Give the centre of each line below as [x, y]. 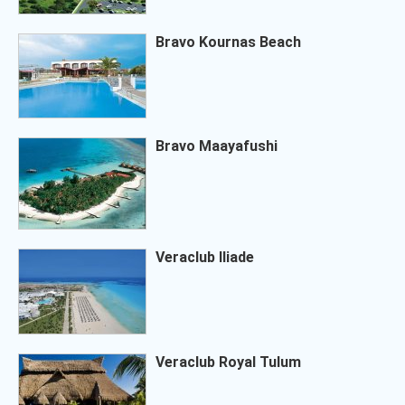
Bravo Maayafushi [217, 146]
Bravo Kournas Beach [228, 42]
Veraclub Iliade [205, 257]
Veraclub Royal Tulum [228, 362]
